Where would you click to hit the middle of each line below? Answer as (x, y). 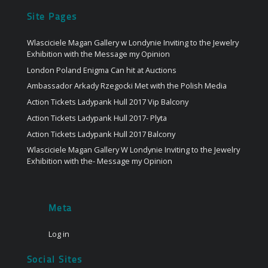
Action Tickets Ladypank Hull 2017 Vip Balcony (107, 102)
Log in (59, 234)
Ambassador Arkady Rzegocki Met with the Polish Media (127, 86)
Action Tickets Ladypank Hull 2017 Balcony (101, 134)
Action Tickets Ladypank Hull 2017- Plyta (97, 118)
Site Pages (52, 18)
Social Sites (54, 261)
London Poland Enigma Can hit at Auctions (101, 70)
